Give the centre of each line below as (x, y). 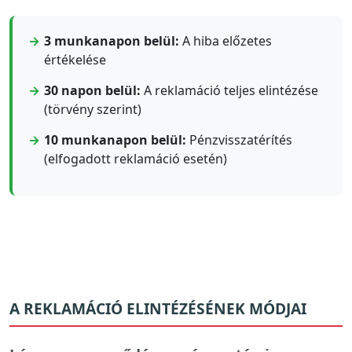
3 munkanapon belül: (112, 41)
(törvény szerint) (93, 110)
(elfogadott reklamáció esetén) (136, 159)
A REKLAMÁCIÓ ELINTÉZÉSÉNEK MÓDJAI (158, 309)
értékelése (75, 60)
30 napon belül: (92, 91)
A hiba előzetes (225, 41)
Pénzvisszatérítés (239, 140)
